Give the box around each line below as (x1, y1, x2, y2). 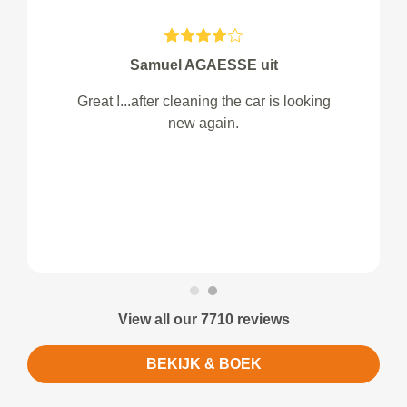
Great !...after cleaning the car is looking (76, 93, 331, 109)
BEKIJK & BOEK (145, 355, 262, 372)
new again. (168, 114, 239, 131)
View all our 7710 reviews (117, 311, 290, 327)
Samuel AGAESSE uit (129, 56, 278, 73)
